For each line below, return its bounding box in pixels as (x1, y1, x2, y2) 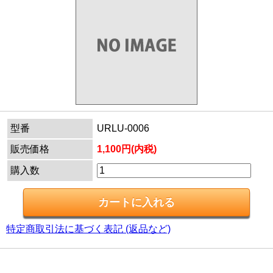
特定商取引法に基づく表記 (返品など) (6, 224, 171, 234)
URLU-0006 (97, 123, 149, 133)
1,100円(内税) (97, 144, 157, 154)
